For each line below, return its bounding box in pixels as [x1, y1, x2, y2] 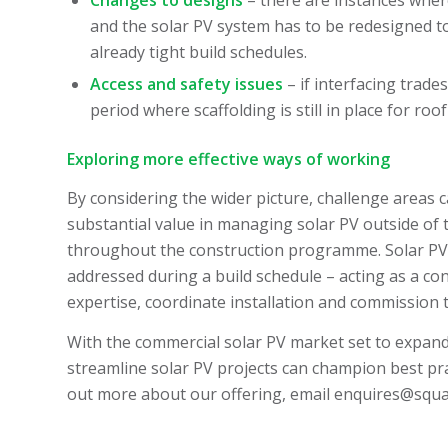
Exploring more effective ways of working [67, 147, 390, 170]
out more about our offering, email [67, 382, 334, 405]
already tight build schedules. [90, 40, 307, 63]
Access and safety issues [90, 72, 283, 95]
